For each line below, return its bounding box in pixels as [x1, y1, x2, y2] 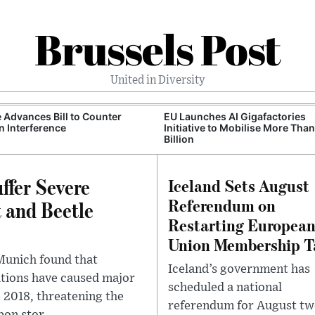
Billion [164, 133, 194, 145]
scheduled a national [168, 281, 282, 294]
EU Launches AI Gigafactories [164, 110, 306, 122]
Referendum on [168, 194, 276, 216]
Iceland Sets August [168, 174, 309, 196]
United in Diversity [110, 75, 205, 86]
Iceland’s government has [168, 263, 310, 276]
